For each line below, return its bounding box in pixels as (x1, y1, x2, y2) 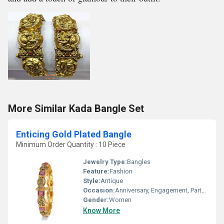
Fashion (109, 167, 132, 175)
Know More (83, 206, 120, 214)
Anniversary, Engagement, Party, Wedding (115, 186, 201, 194)
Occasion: (83, 186, 115, 194)
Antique (100, 177, 123, 184)
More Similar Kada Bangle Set (8, 102, 144, 114)
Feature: (83, 167, 109, 175)
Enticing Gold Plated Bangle (16, 129, 131, 139)
